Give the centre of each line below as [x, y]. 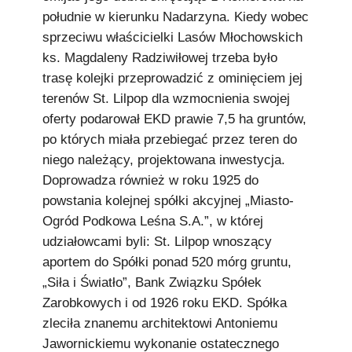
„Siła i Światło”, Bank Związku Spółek [152, 282]
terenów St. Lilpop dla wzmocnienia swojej [166, 99]
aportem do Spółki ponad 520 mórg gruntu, [167, 262]
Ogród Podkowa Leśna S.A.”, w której [153, 221]
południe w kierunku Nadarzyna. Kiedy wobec [176, 17]
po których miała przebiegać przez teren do [170, 139]
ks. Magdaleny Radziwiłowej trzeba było [160, 58]
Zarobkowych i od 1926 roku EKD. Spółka [165, 303]
